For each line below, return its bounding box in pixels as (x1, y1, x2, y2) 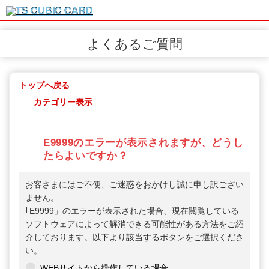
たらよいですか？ (43, 150, 128, 162)
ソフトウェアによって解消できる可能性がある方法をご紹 (25, 219, 244, 229)
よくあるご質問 (86, 37, 183, 52)
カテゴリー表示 (34, 97, 92, 107)
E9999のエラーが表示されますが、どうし (43, 137, 244, 149)
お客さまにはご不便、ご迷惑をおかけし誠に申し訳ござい (25, 180, 244, 190)
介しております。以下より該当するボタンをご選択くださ (25, 232, 244, 243)
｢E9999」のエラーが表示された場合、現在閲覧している (25, 206, 239, 216)
